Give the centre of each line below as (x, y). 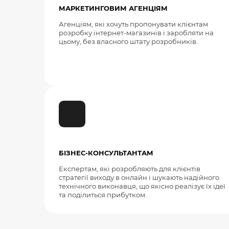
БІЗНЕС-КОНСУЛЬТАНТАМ (106, 153)
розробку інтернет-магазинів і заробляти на (136, 33)
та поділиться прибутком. (102, 195)
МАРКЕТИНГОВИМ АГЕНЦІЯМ (113, 9)
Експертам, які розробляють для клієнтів (129, 169)
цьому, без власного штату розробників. (128, 42)
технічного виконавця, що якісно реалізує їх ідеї (142, 187)
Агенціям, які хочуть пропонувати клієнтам (133, 25)
